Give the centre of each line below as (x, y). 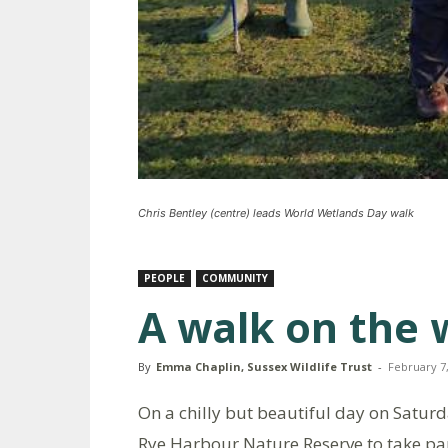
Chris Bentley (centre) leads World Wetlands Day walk (276, 213)
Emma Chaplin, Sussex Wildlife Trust (264, 366)
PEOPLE (164, 278)
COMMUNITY (235, 278)
